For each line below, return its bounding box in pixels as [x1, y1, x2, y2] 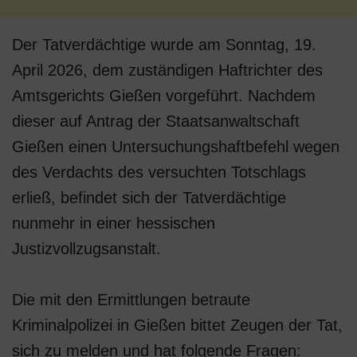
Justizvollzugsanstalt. [12, 240, 161, 257]
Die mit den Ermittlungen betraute [12, 291, 250, 308]
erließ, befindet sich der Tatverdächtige [12, 189, 286, 206]
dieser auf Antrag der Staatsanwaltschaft [12, 112, 300, 130]
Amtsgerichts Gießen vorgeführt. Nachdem [12, 87, 316, 104]
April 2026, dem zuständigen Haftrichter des [12, 61, 323, 79]
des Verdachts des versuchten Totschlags [12, 163, 306, 181]
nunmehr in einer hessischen [12, 214, 215, 232]
